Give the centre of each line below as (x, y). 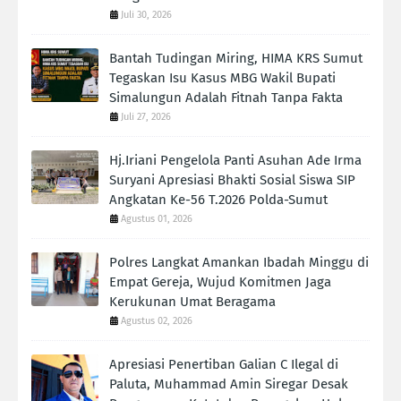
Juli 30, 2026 (146, 15)
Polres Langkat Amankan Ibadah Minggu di (239, 263)
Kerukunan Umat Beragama (192, 302)
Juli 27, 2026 (146, 117)
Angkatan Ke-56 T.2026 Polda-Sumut (218, 200)
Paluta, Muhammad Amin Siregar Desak (229, 384)
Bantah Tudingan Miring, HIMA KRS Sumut (236, 59)
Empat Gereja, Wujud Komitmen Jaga (220, 282)
